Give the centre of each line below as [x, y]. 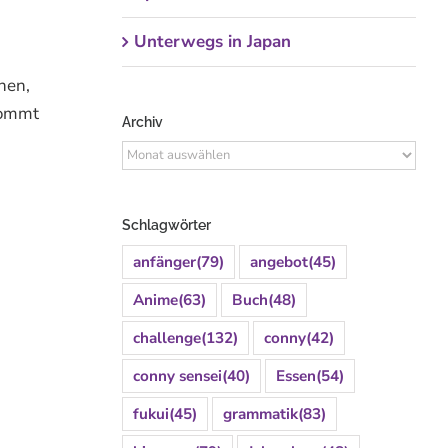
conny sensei [177, 375]
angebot [278, 261]
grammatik [260, 413]
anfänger [164, 261]
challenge [166, 337]
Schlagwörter [166, 224]
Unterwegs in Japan [212, 42]
